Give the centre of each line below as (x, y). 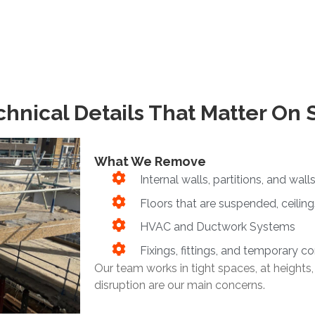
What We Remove (150, 162)
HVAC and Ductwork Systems (218, 227)
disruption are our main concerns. (180, 285)
